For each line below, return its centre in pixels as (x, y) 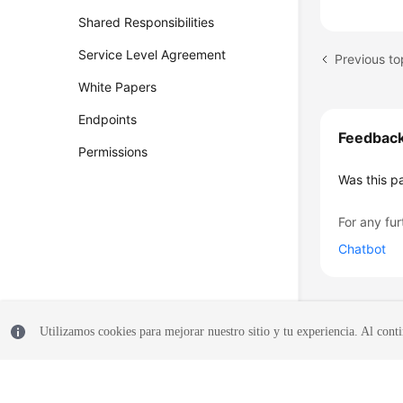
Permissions (113, 152)
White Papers (118, 87)
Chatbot (363, 249)
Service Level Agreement (152, 54)
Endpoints (108, 119)
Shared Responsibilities (147, 22)
